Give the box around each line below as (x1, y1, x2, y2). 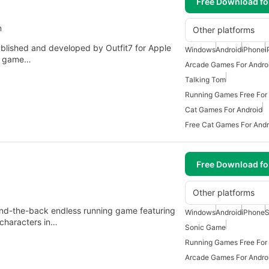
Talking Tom (185, 75, 226, 85)
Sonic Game (185, 223, 226, 232)
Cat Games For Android (185, 105, 262, 115)
